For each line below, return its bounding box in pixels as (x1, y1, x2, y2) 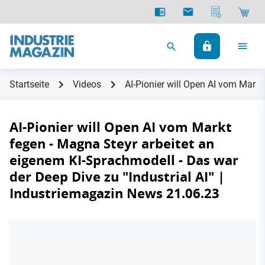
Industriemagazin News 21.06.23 (9, 184, 219, 202)
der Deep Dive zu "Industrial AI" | (9, 167, 225, 186)
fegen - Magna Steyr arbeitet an (9, 134, 214, 153)
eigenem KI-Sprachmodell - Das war (9, 151, 238, 169)
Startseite (9, 79, 49, 90)
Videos (73, 79, 101, 90)
